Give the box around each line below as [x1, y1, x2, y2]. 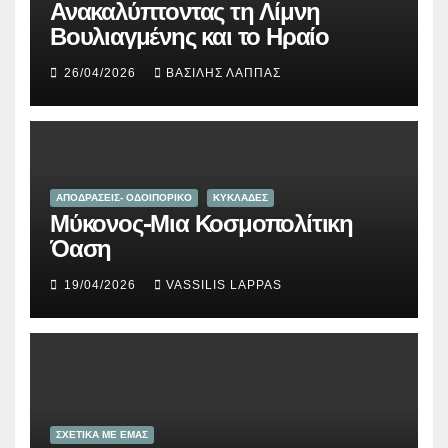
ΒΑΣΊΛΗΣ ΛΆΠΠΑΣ [166, 66, 281, 81]
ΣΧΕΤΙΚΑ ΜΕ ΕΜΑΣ [56, 429, 148, 441]
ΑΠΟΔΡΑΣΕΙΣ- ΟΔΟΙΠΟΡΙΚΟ [56, 192, 192, 204]
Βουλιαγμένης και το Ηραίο [50, 22, 329, 52]
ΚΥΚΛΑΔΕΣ [213, 192, 268, 204]
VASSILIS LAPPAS [166, 278, 282, 293]
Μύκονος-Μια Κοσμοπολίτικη [50, 209, 353, 239]
